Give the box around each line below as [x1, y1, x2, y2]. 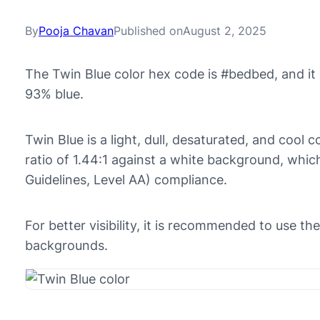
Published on [114, 24, 183, 38]
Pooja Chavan [39, 24, 114, 38]
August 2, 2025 [183, 24, 266, 38]
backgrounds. [25, 238, 108, 253]
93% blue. [25, 86, 84, 101]
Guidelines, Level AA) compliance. [25, 172, 227, 187]
